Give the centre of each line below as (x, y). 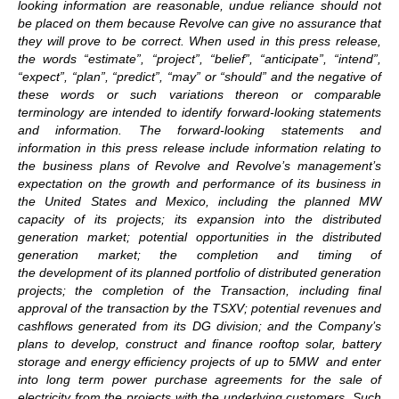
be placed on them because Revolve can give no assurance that (199, 23)
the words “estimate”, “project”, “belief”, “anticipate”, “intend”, (199, 58)
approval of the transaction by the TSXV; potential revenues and (199, 308)
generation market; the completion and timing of (199, 254)
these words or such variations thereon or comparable (199, 94)
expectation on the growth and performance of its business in (199, 183)
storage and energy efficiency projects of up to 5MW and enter (199, 361)
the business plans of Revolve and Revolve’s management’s (199, 165)
